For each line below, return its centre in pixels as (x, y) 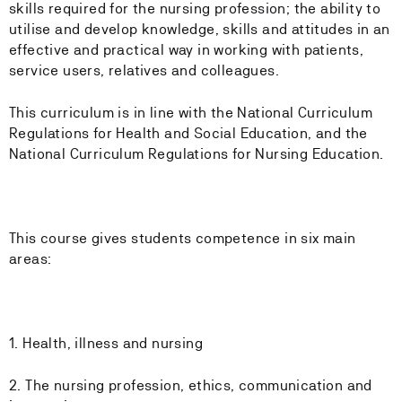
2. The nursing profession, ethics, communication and (191, 385)
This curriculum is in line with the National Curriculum (191, 113)
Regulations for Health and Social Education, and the (188, 133)
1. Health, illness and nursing (106, 343)
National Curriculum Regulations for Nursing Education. (197, 154)
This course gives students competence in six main (183, 238)
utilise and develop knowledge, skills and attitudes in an (200, 29)
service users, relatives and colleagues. (144, 70)
